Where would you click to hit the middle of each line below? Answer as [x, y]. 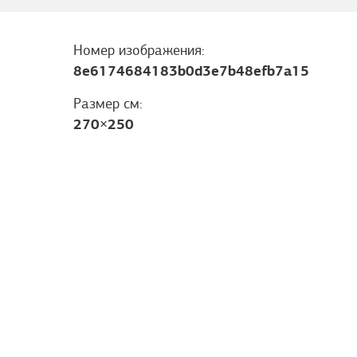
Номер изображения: [139, 50]
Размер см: [108, 104]
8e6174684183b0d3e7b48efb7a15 [191, 71]
